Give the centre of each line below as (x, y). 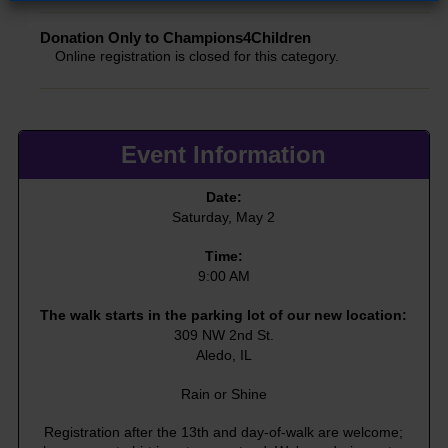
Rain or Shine (223, 394)
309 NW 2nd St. (223, 335)
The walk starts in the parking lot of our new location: (224, 315)
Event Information (224, 154)
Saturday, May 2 (224, 217)
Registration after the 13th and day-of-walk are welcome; (224, 433)
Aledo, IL (223, 355)
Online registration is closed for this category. (197, 56)
